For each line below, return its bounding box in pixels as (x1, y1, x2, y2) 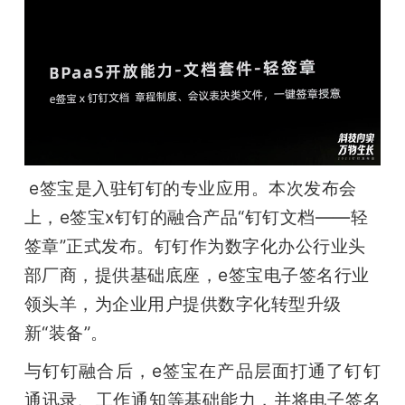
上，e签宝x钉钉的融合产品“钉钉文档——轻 (24, 206, 369, 229)
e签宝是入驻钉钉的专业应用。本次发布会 (29, 177, 357, 200)
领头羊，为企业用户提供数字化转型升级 (24, 293, 342, 316)
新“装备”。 (24, 322, 108, 344)
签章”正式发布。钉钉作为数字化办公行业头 (24, 235, 366, 258)
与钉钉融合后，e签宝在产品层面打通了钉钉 (24, 360, 381, 382)
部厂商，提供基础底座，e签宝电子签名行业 (24, 264, 370, 287)
